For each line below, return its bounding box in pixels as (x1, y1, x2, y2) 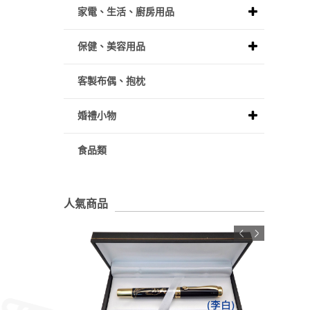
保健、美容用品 (77, 40, 145, 52)
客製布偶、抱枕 (77, 75, 145, 86)
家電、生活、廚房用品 (77, 6, 174, 17)
